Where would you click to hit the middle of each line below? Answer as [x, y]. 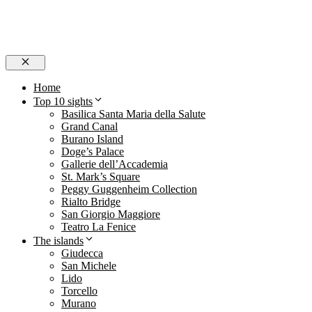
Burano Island [92, 139]
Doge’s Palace [93, 152]
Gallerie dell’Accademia [115, 164]
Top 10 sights [63, 102]
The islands [58, 241]
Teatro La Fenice [99, 227]
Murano [79, 304]
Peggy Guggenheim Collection [129, 189]
